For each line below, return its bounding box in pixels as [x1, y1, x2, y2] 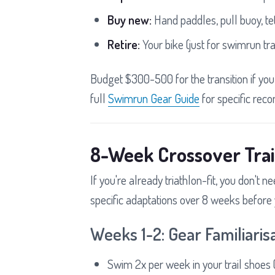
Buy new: [107, 11, 152, 28]
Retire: [107, 36, 140, 52]
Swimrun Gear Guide [108, 90, 199, 106]
